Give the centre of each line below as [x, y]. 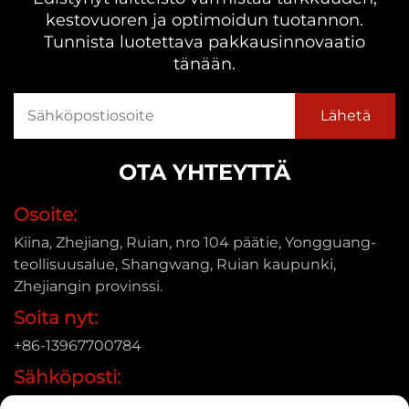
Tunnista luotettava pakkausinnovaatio [204, 42]
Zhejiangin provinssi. [88, 286]
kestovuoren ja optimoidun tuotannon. [204, 20]
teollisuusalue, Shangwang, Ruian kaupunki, [175, 264]
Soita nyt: [56, 317]
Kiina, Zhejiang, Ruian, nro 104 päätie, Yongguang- [195, 242]
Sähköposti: [67, 377]
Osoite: [45, 214]
